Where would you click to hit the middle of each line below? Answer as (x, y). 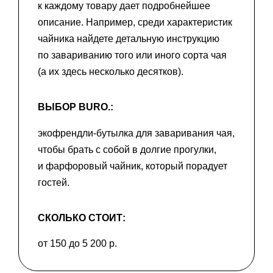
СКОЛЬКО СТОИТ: (82, 218)
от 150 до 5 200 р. (77, 244)
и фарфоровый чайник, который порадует (133, 166)
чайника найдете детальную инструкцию (129, 39)
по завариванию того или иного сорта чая (132, 55)
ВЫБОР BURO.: (76, 107)
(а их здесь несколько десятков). (111, 72)
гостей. (54, 182)
